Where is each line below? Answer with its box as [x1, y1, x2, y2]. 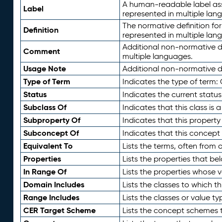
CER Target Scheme [23, 205, 96, 216]
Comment [23, 46, 60, 57]
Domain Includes [23, 179, 84, 190]
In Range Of [23, 166, 66, 177]
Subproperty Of [23, 115, 80, 126]
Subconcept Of [23, 128, 79, 139]
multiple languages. [122, 52, 193, 61]
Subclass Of [23, 102, 66, 113]
